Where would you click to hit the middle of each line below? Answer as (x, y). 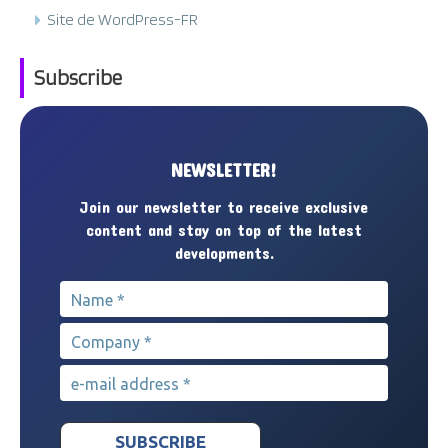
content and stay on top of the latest (224, 229)
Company (100, 333)
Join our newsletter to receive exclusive (224, 206)
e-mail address (121, 375)
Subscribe (78, 77)
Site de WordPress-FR (122, 19)
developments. (224, 252)
